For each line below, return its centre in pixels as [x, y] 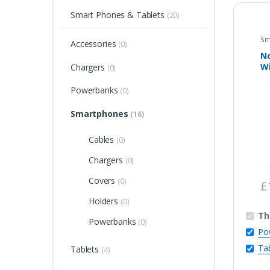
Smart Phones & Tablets [118, 15]
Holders [104, 201]
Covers [103, 180]
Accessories [94, 44]
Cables [102, 139]
